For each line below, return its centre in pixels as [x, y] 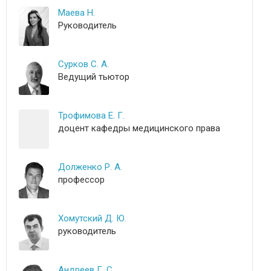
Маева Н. [77, 13]
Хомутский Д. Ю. [92, 218]
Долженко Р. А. [90, 167]
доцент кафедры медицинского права [139, 128]
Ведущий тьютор [94, 77]
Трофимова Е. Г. [91, 116]
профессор [81, 180]
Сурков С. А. [83, 64]
